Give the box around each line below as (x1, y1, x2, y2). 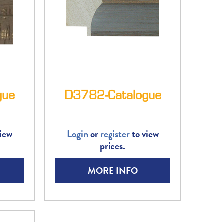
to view (129, 126, 159, 141)
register (100, 126, 130, 141)
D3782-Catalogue (64, 85, 161, 104)
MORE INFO (87, 164, 138, 177)
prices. (100, 138, 126, 153)
